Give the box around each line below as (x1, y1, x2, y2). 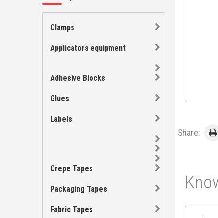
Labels (50, 114, 72, 124)
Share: (177, 127, 202, 138)
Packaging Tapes (50, 184, 107, 194)
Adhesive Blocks (50, 73, 105, 83)
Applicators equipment (50, 43, 126, 53)
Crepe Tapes (50, 164, 93, 173)
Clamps (50, 23, 74, 32)
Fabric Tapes (50, 205, 93, 214)
